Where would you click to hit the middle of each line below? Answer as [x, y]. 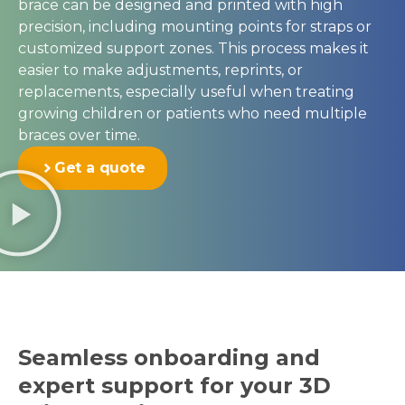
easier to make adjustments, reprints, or [160, 71]
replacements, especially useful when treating [186, 92]
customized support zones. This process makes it [193, 49]
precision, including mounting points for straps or [195, 27]
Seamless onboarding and [169, 358]
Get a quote [99, 168]
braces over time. [79, 136]
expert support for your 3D [174, 386]
